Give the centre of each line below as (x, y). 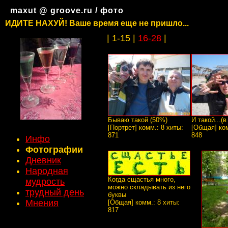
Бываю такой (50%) (138, 120)
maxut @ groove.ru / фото (67, 10)
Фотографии (54, 150)
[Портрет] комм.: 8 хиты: (146, 127)
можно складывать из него (149, 187)
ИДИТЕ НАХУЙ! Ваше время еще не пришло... (97, 23)
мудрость (45, 182)
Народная (47, 171)
